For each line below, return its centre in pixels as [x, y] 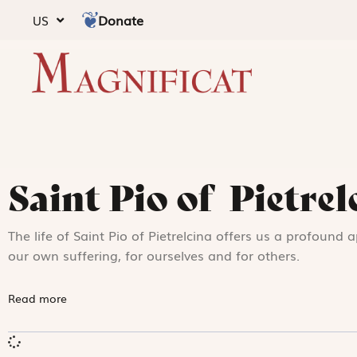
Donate [121, 20]
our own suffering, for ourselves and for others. [154, 255]
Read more [39, 298]
